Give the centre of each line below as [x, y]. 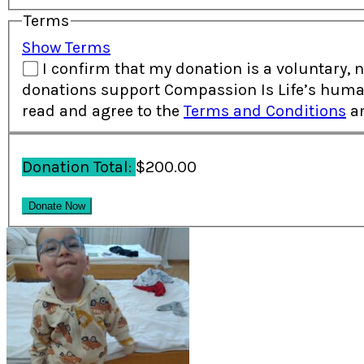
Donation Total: [79, 167]
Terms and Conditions [265, 110]
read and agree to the [103, 110]
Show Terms [66, 47]
